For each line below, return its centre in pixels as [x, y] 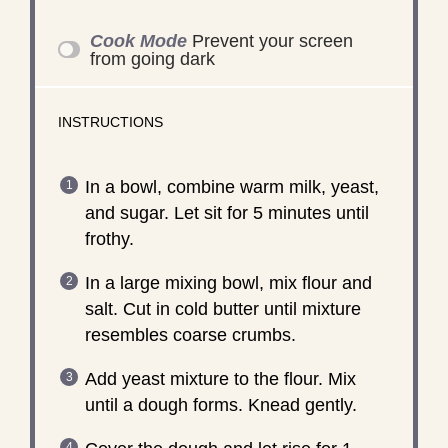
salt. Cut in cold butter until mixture [222, 308]
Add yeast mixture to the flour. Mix [220, 378]
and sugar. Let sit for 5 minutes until [226, 212]
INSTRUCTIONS [110, 122]
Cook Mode [139, 40]
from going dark [153, 58]
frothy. [109, 238]
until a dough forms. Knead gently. [220, 404]
